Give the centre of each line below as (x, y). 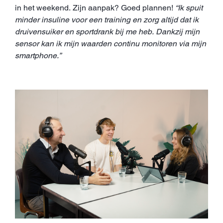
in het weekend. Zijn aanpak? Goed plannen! (95, 8)
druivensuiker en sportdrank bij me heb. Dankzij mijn (107, 32)
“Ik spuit (189, 8)
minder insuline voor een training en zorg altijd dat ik (107, 20)
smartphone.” (38, 56)
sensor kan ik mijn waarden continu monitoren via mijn (111, 44)
